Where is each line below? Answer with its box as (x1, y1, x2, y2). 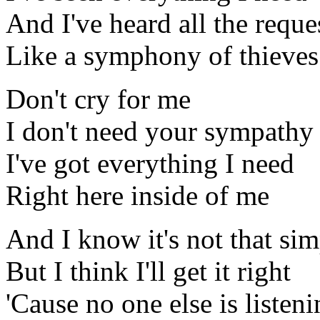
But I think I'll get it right (6, 255, 291, 286)
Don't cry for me (6, 83, 191, 114)
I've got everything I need (6, 147, 294, 179)
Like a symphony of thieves (6, 39, 319, 71)
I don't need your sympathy (6, 115, 314, 146)
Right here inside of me (6, 179, 269, 211)
